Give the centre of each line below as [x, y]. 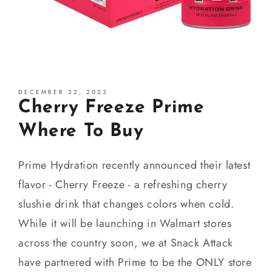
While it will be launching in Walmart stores [125, 223]
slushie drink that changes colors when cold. [126, 204]
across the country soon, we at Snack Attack [126, 243]
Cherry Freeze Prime [111, 107]
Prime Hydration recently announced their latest [134, 165]
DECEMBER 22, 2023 [63, 92]
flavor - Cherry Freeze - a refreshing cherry [123, 184]
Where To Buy [81, 131]
